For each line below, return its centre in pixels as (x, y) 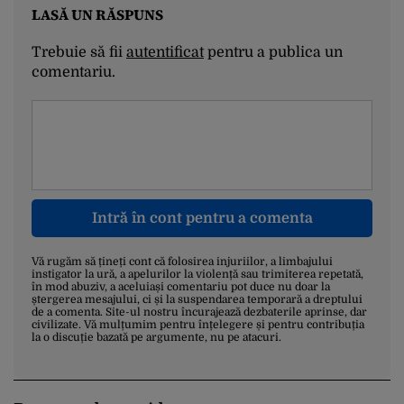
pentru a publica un (273, 53)
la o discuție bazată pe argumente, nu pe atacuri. (156, 338)
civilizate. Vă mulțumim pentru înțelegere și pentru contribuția (198, 325)
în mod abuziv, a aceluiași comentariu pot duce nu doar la (181, 287)
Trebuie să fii (79, 53)
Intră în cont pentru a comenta (202, 219)
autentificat (165, 53)
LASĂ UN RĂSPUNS (97, 15)
